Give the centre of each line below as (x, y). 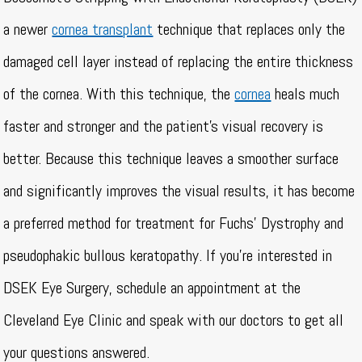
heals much (305, 94)
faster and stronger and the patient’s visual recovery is (164, 126)
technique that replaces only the (249, 29)
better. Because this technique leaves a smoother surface (171, 159)
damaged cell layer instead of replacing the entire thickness (179, 62)
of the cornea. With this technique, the (119, 94)
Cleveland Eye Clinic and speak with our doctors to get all (174, 320)
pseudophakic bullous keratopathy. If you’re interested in (168, 256)
